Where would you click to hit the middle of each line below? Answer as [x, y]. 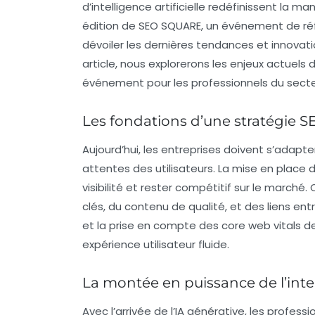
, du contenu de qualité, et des [185, 206]
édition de [110, 25]
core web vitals [261, 225]
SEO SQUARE [170, 25]
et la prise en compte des [152, 225]
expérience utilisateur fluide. [156, 244]
